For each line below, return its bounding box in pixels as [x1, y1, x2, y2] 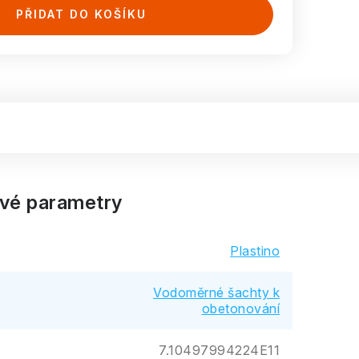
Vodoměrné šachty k [153, 284, 280, 301]
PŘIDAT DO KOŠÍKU [15, 7, 147, 21]
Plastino [230, 243, 280, 259]
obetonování [201, 301, 280, 317]
